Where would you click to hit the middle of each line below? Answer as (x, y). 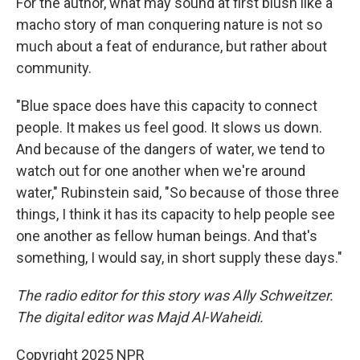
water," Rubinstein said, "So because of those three (178, 192)
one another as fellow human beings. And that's (167, 236)
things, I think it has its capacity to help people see (176, 214)
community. (54, 68)
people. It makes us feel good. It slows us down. (169, 127)
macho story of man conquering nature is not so (169, 25)
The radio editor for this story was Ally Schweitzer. (175, 295)
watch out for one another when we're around (161, 171)
